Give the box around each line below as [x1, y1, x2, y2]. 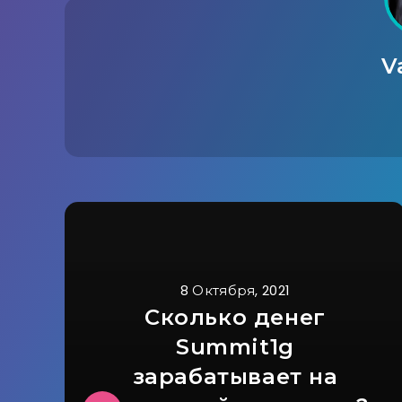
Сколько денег [144, 304, 326, 330]
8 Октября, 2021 [179, 281, 291, 300]
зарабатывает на [132, 363, 338, 389]
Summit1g [176, 334, 294, 360]
